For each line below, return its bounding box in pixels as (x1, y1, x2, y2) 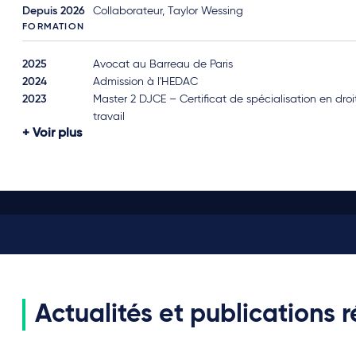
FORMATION (22, 22, 84, 32)
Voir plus (33, 127, 83, 140)
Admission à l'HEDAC (93, 76, 199, 87)
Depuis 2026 (22, 6, 86, 17)
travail (93, 111, 126, 122)
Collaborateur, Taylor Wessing (93, 6, 244, 17)
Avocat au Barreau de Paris (93, 59, 234, 70)
